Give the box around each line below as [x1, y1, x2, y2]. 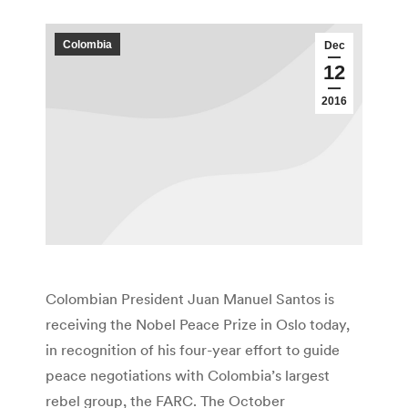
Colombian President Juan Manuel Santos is [46, 290, 334, 309]
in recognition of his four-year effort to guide [46, 341, 340, 360]
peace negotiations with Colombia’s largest [46, 366, 330, 385]
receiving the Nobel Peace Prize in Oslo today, [46, 315, 350, 334]
